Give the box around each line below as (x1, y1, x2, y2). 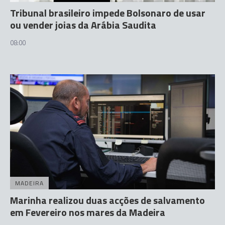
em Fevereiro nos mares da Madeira (10, 204, 165, 220)
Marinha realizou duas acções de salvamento (10, 192, 205, 208)
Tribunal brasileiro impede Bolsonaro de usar (10, 5, 205, 21)
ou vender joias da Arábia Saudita (10, 17, 156, 33)
